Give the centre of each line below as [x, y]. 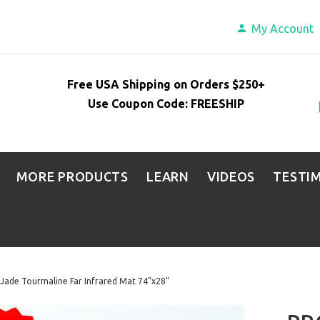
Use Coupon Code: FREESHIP [166, 103]
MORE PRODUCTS [72, 176]
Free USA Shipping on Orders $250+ [166, 84]
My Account [283, 29]
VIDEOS [231, 176]
